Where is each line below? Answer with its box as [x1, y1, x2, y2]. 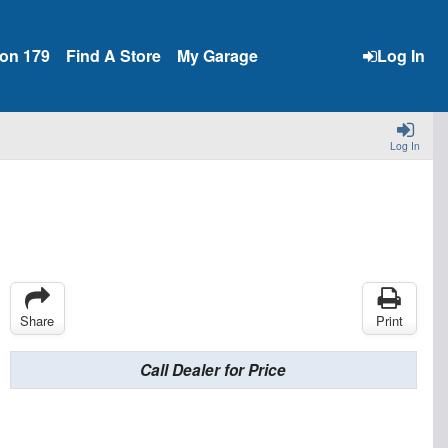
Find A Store [66, 44, 161, 67]
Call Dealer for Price [140, 359, 287, 382]
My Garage [177, 44, 258, 67]
